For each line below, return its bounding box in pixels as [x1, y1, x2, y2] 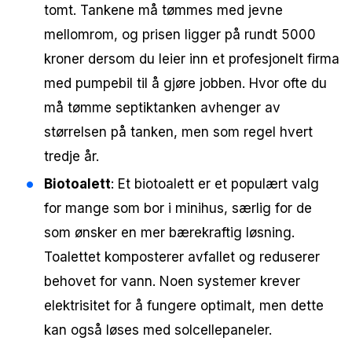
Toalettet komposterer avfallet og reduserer [44, 248, 320, 265]
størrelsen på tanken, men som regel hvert [44, 123, 313, 140]
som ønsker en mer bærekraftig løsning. [44, 224, 295, 240]
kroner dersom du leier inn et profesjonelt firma [44, 50, 339, 67]
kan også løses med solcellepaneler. [44, 321, 272, 338]
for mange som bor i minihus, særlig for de [44, 200, 312, 216]
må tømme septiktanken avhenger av [44, 99, 280, 115]
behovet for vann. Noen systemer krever [44, 273, 300, 289]
